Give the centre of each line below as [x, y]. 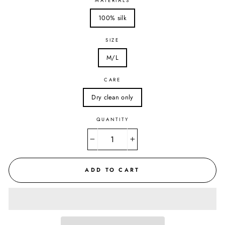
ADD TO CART [113, 170]
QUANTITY [113, 119]
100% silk [113, 18]
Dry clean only [113, 97]
